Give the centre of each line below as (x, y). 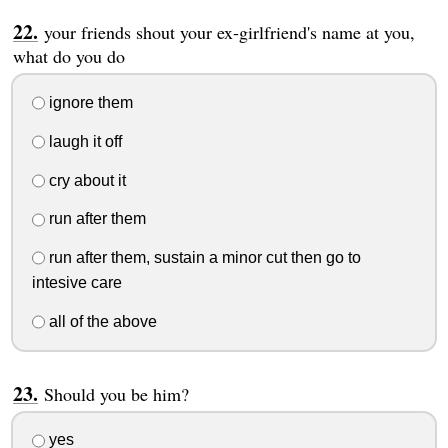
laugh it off (83, 141)
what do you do (68, 56)
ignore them (88, 103)
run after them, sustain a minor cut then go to (202, 258)
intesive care (76, 282)
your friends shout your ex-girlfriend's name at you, (229, 32)
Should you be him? (116, 393)
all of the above (100, 321)
